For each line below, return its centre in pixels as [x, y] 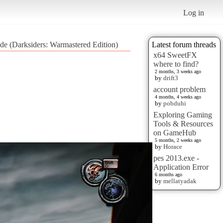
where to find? [176, 64]
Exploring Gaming [183, 114]
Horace [173, 146]
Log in [194, 12]
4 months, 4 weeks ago [178, 97]
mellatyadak [180, 181]
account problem [179, 89]
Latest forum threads [184, 44]
